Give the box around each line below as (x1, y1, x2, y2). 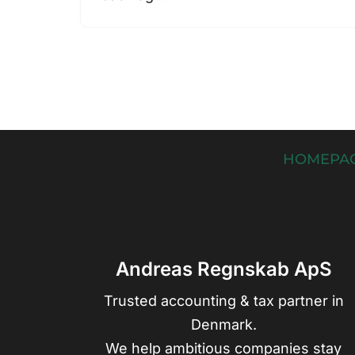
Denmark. (190, 316, 257, 333)
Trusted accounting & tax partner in (103, 292, 344, 309)
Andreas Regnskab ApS (115, 258, 332, 281)
